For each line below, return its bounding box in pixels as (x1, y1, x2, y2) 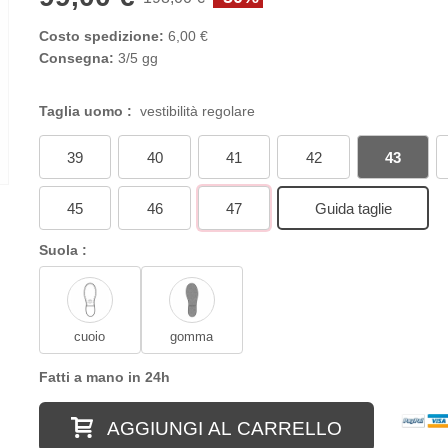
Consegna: (38, 50, 114, 67)
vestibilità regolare (139, 103, 255, 120)
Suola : (38, 242, 91, 259)
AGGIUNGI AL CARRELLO (106, 418, 342, 440)
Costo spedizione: (38, 28, 164, 45)
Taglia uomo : (38, 103, 140, 120)
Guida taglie (314, 199, 392, 217)
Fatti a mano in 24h (38, 369, 170, 386)
